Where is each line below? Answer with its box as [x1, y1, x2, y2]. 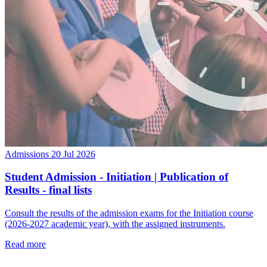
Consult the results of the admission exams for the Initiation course [5, 208, 253, 219]
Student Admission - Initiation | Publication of [5, 170, 228, 184]
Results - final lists [5, 184, 92, 197]
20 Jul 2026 [51, 148, 95, 159]
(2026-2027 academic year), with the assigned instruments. [5, 219, 225, 229]
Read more [5, 239, 46, 250]
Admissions [5, 148, 49, 159]
